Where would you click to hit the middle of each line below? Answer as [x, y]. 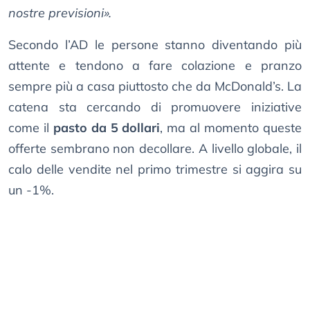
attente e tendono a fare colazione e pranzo [155, 66]
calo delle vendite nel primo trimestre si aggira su [155, 170]
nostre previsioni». [60, 13]
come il [31, 128]
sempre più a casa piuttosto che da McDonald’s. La [155, 86]
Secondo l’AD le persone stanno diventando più [155, 45]
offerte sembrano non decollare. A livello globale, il [155, 149]
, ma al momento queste [231, 128]
